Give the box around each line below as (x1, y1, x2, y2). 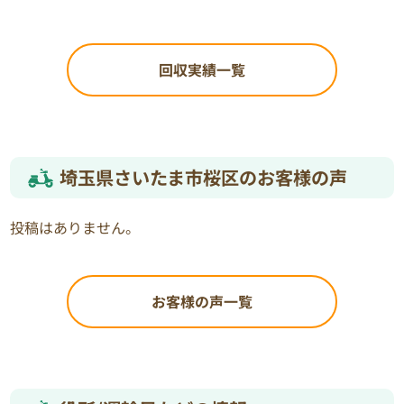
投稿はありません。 (10, 216, 141, 238)
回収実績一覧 (159, 58, 245, 80)
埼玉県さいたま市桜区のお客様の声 (60, 163, 348, 190)
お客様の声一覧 (151, 289, 252, 312)
